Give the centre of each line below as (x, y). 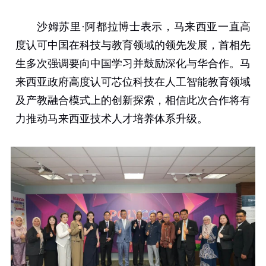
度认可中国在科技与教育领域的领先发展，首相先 (133, 45)
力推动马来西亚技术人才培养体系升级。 (111, 119)
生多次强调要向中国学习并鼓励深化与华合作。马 (133, 64)
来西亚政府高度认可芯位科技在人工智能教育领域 (133, 82)
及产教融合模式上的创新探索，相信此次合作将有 (133, 101)
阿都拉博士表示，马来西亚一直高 (168, 27)
